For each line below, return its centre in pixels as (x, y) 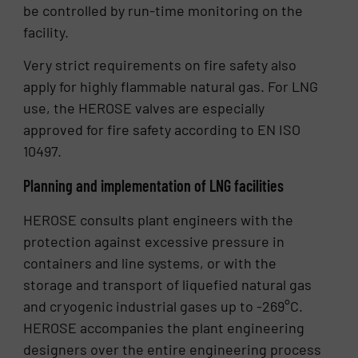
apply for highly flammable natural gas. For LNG (171, 87)
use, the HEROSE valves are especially (144, 108)
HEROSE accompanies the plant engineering (164, 327)
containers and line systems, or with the (150, 263)
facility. (46, 32)
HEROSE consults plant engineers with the (159, 219)
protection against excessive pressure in (154, 241)
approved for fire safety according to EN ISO (162, 130)
